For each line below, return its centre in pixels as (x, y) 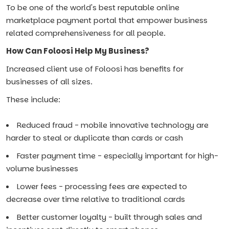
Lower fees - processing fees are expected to (102, 186)
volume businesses (42, 168)
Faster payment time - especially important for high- (118, 156)
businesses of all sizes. (49, 82)
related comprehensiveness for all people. (86, 33)
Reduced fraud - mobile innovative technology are (113, 125)
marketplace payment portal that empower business (107, 20)
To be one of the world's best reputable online (93, 7)
